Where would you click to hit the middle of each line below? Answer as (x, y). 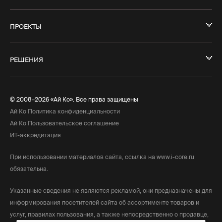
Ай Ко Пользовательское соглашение (64, 123)
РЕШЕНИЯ (27, 60)
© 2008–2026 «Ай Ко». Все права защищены (74, 100)
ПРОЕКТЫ (26, 27)
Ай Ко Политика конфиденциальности (65, 111)
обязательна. (29, 169)
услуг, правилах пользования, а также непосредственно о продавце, (109, 215)
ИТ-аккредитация (35, 135)
